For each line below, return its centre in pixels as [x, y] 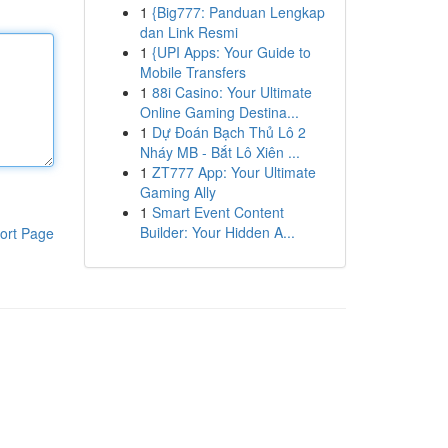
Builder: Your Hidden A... [217, 232]
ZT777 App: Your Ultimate [233, 172]
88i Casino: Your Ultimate [231, 92]
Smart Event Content [217, 212]
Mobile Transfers [192, 72]
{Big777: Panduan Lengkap [238, 12]
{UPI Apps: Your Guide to [231, 52]
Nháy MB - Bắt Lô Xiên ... [219, 152]
